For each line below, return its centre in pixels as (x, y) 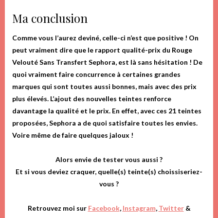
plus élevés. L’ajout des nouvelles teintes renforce (92, 98)
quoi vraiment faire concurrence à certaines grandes (96, 74)
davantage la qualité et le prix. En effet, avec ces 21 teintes (107, 110)
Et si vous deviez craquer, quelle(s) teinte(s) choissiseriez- (109, 171)
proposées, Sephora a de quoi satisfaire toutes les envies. (105, 123)
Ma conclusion (50, 18)
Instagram (139, 208)
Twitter (171, 208)
